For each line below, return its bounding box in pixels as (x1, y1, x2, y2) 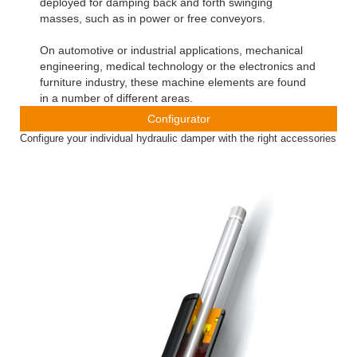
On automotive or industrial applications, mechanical (40, 44, 303, 57)
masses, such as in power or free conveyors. (40, 12, 265, 25)
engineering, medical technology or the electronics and (40, 60, 316, 73)
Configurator (147, 112, 210, 126)
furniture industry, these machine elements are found (40, 76, 306, 89)
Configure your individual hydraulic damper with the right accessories (20, 132, 336, 145)
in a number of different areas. (40, 92, 193, 105)
